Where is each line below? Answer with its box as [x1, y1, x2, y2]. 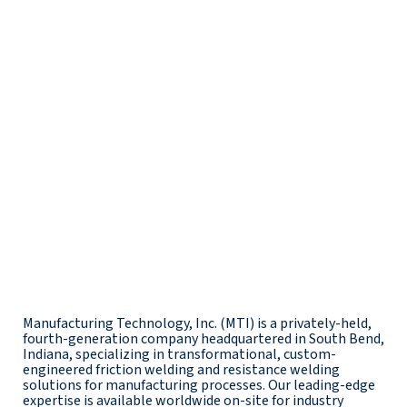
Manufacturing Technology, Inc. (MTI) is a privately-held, [23, 313, 372, 333]
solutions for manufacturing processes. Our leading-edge [23, 374, 375, 395]
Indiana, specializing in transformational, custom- [23, 343, 336, 364]
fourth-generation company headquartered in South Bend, [23, 328, 384, 349]
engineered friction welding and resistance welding [23, 359, 340, 380]
